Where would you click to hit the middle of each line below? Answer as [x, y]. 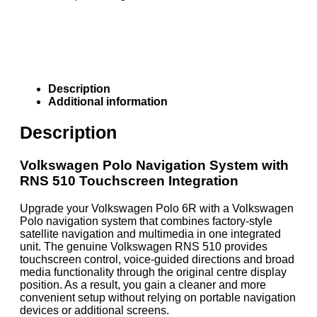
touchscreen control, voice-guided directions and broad [157, 259]
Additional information [108, 101]
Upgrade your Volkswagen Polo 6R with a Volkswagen [157, 208]
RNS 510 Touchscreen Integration [129, 181]
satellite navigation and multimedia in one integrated [150, 234]
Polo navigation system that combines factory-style [146, 221]
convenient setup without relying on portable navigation [158, 297]
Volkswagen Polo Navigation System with [154, 166]
